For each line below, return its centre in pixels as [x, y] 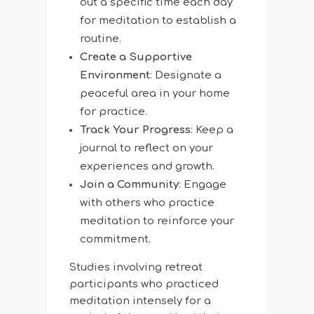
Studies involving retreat [136, 268]
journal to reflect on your [146, 149]
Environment [115, 76]
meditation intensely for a [140, 301]
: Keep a [212, 130]
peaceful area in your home [155, 94]
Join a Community [129, 185]
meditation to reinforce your [157, 221]
